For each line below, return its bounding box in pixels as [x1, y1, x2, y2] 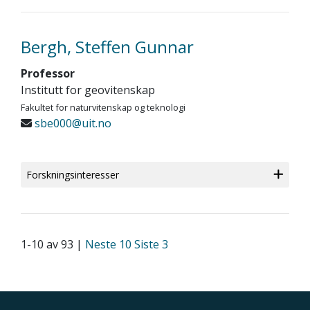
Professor [21, 66, 75, 81]
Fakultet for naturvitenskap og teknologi [21, 101, 185, 113]
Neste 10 [85, 237, 131, 252]
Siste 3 [134, 237, 168, 252]
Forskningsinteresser [26, 168, 119, 181]
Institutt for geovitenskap [21, 82, 155, 98]
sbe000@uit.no [32, 116, 111, 131]
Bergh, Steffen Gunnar [21, 35, 194, 58]
